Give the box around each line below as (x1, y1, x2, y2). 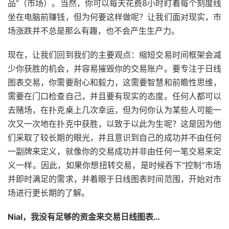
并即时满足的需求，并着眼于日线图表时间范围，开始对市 (8, 174, 221, 184)
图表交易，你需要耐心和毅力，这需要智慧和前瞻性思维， (8, 77, 221, 87)
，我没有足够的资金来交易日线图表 (22, 212, 153, 222)
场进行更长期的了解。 (8, 188, 89, 198)
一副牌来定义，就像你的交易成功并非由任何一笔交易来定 (8, 146, 221, 156)
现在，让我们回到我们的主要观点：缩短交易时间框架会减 (8, 50, 221, 60)
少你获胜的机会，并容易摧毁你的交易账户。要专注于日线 (8, 63, 221, 74)
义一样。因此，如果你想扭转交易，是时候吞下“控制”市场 (8, 160, 221, 170)
